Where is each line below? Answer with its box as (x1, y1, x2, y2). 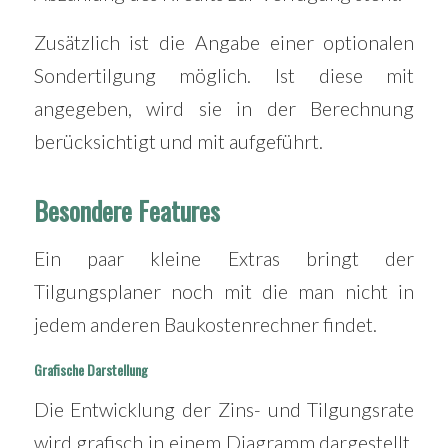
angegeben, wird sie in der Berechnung (33, 97, 415, 121)
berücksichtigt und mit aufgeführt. (33, 130, 327, 154)
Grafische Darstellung (33, 358, 148, 380)
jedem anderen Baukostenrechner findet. (33, 312, 377, 336)
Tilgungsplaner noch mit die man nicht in (33, 279, 415, 303)
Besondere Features (33, 191, 220, 231)
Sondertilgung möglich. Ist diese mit (33, 64, 415, 88)
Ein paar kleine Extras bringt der (33, 246, 415, 270)
